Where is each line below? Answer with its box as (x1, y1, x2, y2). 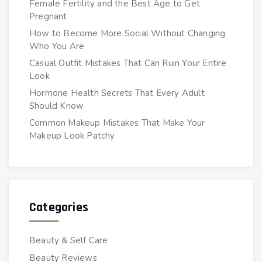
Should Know (29, 100, 84, 112)
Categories (29, 199, 88, 216)
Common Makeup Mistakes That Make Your (29, 117, 205, 129)
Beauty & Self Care (29, 234, 108, 246)
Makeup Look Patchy (29, 130, 115, 142)
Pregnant (29, 11, 67, 23)
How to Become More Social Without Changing (29, 27, 226, 40)
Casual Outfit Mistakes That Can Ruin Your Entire (29, 57, 227, 70)
